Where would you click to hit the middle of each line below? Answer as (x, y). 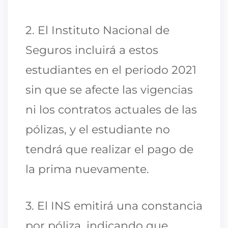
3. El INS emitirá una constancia (114, 206)
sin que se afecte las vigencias (109, 90)
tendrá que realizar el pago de (109, 149)
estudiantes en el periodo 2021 (111, 70)
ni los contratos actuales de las (111, 109)
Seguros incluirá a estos (92, 50)
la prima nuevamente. (87, 169)
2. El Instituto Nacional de (97, 30)
